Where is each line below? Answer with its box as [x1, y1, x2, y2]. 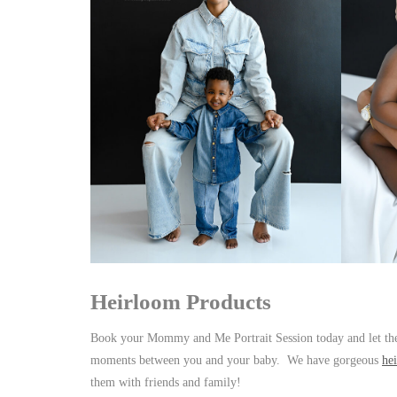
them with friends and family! [90, 375, 248, 389]
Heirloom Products [90, 289, 271, 314]
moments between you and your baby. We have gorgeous [90, 353, 382, 367]
